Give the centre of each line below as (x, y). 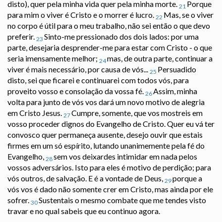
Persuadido (177, 69)
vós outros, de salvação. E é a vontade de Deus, (86, 178)
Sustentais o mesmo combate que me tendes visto (122, 200)
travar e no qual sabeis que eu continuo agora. (84, 211)
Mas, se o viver (189, 15)
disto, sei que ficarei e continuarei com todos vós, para (98, 80)
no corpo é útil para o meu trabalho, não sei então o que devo (109, 26)
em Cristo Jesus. (35, 113)
